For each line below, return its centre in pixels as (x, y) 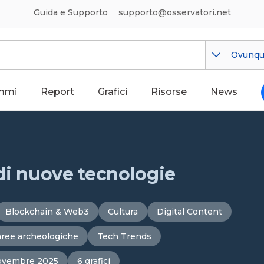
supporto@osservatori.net (174, 12)
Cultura (123, 212)
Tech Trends (124, 236)
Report (57, 92)
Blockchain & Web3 (47, 212)
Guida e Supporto (70, 12)
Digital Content (189, 212)
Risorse (169, 92)
